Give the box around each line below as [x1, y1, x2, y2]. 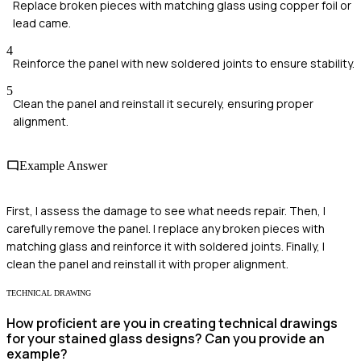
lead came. [13, 15, 71, 31]
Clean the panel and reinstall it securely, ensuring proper [13, 96, 313, 112]
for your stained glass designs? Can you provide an [6, 329, 325, 347]
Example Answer [19, 159, 107, 173]
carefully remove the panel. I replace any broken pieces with [6, 220, 325, 236]
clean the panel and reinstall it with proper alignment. [6, 255, 288, 272]
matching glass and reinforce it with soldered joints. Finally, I [6, 238, 325, 254]
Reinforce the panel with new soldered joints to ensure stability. [13, 56, 355, 72]
